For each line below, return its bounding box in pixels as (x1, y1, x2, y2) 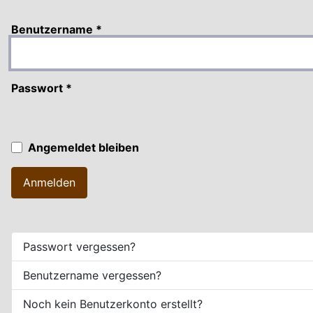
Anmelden (23, 175, 75, 190)
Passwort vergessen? (23, 239, 136, 254)
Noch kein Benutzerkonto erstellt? (23, 296, 203, 311)
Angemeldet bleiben (28, 140, 139, 154)
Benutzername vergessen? (23, 268, 161, 282)
